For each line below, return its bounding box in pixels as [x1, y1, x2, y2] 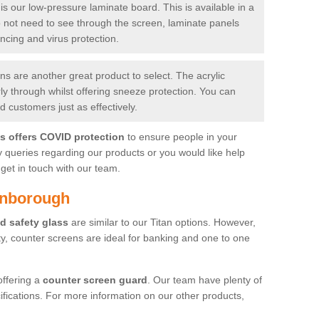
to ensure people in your [125, 130, 237, 142]
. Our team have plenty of [147, 273, 262, 286]
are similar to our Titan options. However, [68, 216, 256, 228]
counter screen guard [43, 273, 147, 286]
